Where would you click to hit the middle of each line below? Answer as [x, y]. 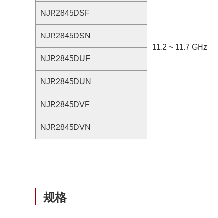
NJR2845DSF [65, 13]
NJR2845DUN [66, 82]
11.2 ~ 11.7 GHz [180, 47]
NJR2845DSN [65, 36]
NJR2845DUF [65, 59]
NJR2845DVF [65, 104]
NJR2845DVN [65, 127]
